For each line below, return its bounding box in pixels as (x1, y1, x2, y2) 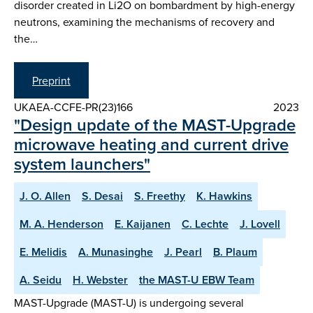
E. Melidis (20, 243, 67, 260)
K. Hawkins (196, 187, 252, 204)
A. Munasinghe (78, 243, 153, 260)
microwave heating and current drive (14, 131, 289, 156)
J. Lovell (240, 215, 280, 232)
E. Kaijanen (115, 215, 170, 232)
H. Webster (73, 271, 128, 288)
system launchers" (14, 151, 150, 176)
